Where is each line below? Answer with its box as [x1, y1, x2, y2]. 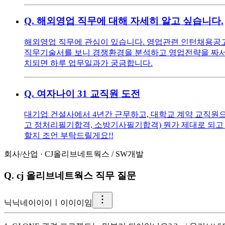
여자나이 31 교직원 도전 [37, 88, 140, 99]
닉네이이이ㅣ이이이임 [12, 198, 92, 207]
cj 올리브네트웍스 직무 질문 [17, 170, 136, 181]
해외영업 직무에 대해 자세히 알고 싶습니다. [37, 16, 223, 27]
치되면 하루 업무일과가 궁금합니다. [24, 58, 153, 67]
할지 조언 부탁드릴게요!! [24, 131, 114, 140]
